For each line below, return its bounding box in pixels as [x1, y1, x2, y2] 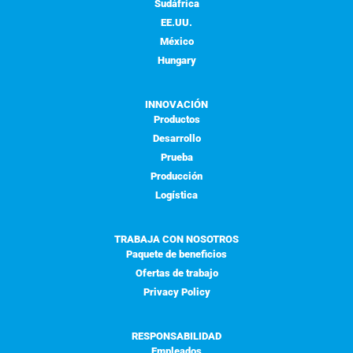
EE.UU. [161, 16, 192, 28]
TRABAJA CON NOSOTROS [114, 232, 239, 245]
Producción [150, 169, 203, 182]
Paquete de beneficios [126, 247, 227, 260]
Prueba [160, 150, 193, 163]
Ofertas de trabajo [135, 266, 218, 279]
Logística [155, 188, 198, 201]
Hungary [157, 54, 196, 66]
